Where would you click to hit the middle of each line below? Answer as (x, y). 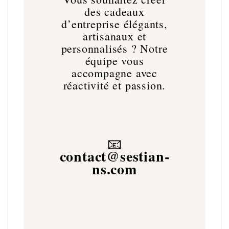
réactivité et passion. (114, 85)
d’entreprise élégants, (114, 24)
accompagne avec (114, 73)
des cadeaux (114, 11)
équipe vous (114, 60)
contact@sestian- (114, 156)
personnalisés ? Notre (114, 48)
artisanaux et (114, 36)
